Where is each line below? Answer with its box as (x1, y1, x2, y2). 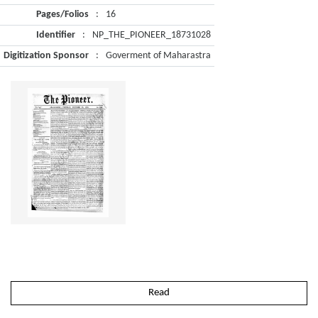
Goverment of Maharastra (106, 50, 211, 61)
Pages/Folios (36, 9, 89, 20)
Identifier (36, 30, 75, 40)
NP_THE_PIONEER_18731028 (92, 30, 211, 40)
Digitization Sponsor (4, 50, 89, 61)
